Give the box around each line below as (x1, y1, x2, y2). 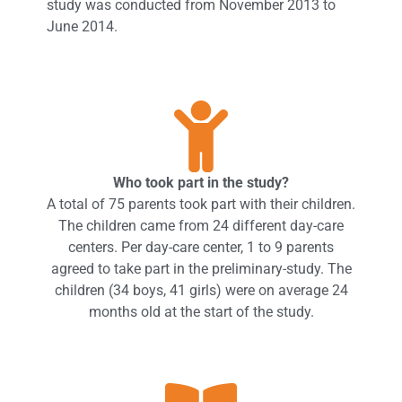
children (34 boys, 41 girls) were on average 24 (54, 281, 348, 299)
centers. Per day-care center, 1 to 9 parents (68, 238, 334, 256)
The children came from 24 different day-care (58, 216, 344, 234)
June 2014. (46, 17, 118, 35)
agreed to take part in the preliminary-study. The (50, 259, 352, 277)
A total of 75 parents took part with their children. (47, 195, 355, 213)
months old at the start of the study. (88, 302, 314, 320)
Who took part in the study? (113, 173, 289, 191)
